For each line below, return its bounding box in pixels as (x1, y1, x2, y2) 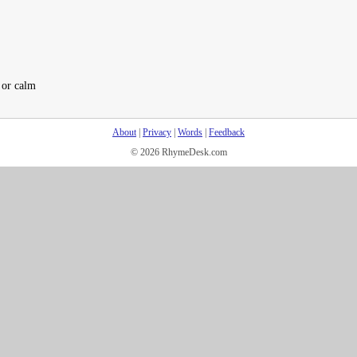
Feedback (209, 127, 245, 138)
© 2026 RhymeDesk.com (130, 147, 227, 158)
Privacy (143, 127, 171, 138)
